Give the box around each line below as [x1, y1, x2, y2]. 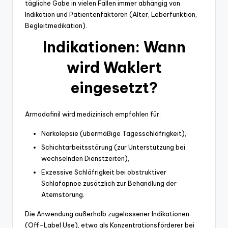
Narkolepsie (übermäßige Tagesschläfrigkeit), [41, 129, 186, 138]
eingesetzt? [70, 78, 158, 98]
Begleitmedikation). [25, 21, 87, 30]
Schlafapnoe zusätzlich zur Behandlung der [41, 179, 177, 188]
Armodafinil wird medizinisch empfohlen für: [25, 110, 161, 119]
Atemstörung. [41, 190, 84, 199]
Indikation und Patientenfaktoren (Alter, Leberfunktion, [25, 10, 197, 19]
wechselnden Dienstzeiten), [41, 154, 129, 163]
